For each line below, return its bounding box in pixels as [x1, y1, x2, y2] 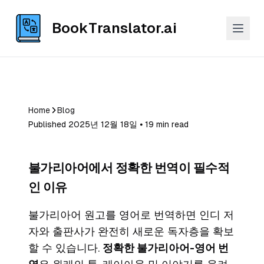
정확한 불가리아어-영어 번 [103, 242, 229, 254]
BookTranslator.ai [52, 20, 177, 36]
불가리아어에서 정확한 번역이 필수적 [28, 161, 230, 175]
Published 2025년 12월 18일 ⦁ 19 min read [28, 120, 189, 129]
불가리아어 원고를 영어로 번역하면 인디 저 [28, 209, 234, 221]
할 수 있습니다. [28, 242, 103, 254]
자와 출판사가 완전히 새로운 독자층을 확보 [28, 225, 234, 237]
